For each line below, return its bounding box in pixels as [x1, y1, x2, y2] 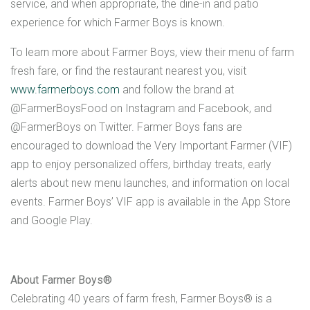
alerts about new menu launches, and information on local [10, 176, 289, 190]
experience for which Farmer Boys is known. [10, 15, 225, 29]
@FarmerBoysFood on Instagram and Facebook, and [10, 101, 272, 115]
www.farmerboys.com [10, 82, 120, 96]
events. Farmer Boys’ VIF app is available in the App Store [10, 194, 291, 208]
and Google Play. [10, 213, 93, 227]
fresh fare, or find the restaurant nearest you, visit [10, 64, 246, 77]
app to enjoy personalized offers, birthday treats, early [10, 157, 271, 171]
